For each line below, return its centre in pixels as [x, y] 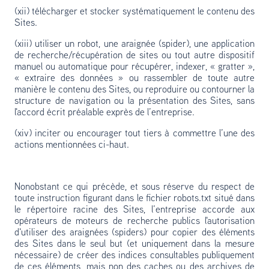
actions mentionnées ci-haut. [72, 145]
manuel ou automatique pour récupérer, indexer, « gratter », [134, 67]
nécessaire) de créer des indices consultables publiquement [134, 256]
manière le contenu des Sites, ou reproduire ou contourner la [134, 90]
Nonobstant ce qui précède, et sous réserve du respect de [134, 187]
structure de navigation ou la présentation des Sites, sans [134, 101]
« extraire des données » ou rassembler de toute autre [134, 79]
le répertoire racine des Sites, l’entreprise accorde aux [134, 210]
